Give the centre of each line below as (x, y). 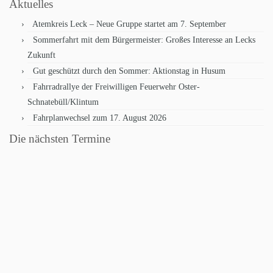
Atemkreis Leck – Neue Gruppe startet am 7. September (129, 24)
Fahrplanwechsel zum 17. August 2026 (100, 118)
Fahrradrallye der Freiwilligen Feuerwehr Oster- (116, 87)
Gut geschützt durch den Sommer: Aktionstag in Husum (129, 71)
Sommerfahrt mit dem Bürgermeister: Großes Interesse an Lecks (144, 40)
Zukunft (41, 55)
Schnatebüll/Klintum (63, 102)
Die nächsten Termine (60, 139)
